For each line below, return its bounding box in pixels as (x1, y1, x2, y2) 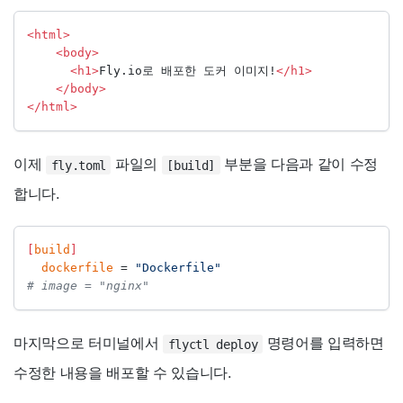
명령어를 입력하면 (262, 334, 384, 353)
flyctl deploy (167, 336, 258, 352)
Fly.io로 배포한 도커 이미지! (99, 64, 276, 78)
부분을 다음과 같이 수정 (219, 155, 379, 174)
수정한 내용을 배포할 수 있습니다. (13, 363, 231, 382)
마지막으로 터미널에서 (13, 334, 164, 353)
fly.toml (50, 157, 106, 173)
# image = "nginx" (27, 279, 164, 293)
